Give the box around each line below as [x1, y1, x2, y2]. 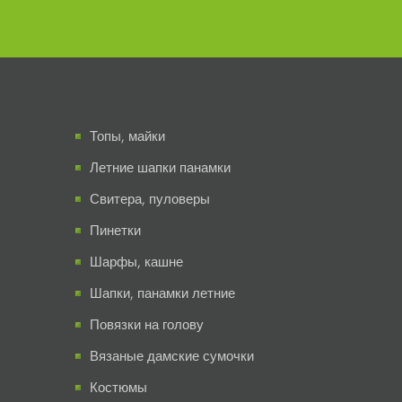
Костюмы [89, 378, 147, 396]
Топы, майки [89, 127, 165, 144]
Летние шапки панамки [89, 158, 231, 176]
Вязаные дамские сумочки [89, 346, 254, 364]
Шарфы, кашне [89, 252, 183, 270]
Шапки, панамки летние [89, 284, 235, 301]
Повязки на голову [89, 315, 204, 333]
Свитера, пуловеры [89, 189, 210, 207]
